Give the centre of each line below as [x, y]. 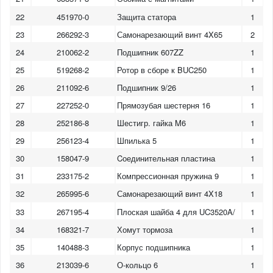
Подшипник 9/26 [147, 87]
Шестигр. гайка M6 [152, 123]
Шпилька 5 [137, 141]
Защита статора [147, 16]
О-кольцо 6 [138, 264]
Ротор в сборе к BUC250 [162, 69]
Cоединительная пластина [166, 158]
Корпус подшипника [154, 247]
